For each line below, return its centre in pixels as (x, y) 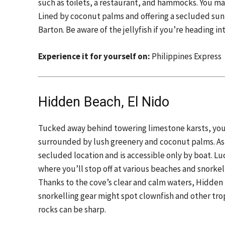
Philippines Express (186, 56)
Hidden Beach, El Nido (104, 102)
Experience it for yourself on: (94, 56)
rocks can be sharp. (72, 209)
